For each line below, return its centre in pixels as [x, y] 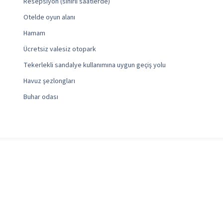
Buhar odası [41, 97]
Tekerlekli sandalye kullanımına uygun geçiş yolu [95, 65]
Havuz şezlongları [50, 81]
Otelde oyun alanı [50, 18]
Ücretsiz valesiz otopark [60, 50]
